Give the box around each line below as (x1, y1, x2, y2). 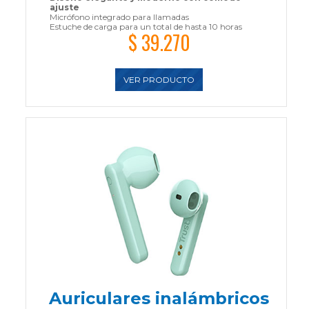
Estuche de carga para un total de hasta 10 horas (49, 21, 242, 32)
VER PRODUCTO (123, 74, 195, 85)
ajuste (49, 2, 79, 12)
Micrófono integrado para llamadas (49, 12, 189, 22)
